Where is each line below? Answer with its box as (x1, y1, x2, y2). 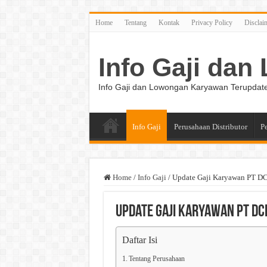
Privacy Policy (191, 18, 232, 27)
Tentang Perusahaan (128, 255, 185, 263)
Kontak (158, 18, 179, 27)
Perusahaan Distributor (173, 122, 247, 131)
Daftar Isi (122, 235, 157, 246)
